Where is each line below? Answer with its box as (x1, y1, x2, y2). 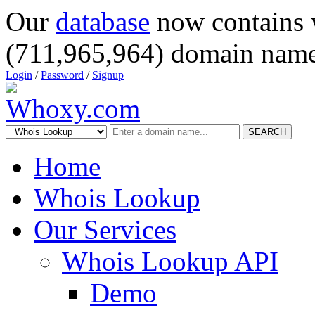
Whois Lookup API (62, 246, 278, 276)
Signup (92, 69, 124, 81)
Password (41, 69, 84, 81)
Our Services (34, 214, 176, 245)
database (56, 6, 150, 37)
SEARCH (248, 127, 286, 137)
